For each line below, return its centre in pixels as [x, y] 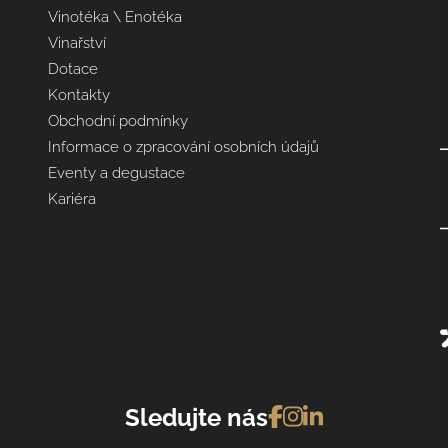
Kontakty [78, 94]
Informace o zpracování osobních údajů [183, 146]
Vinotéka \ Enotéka [114, 16]
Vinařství [76, 42]
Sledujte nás [197, 417]
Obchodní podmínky [117, 120]
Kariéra [71, 198]
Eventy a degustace [116, 172]
